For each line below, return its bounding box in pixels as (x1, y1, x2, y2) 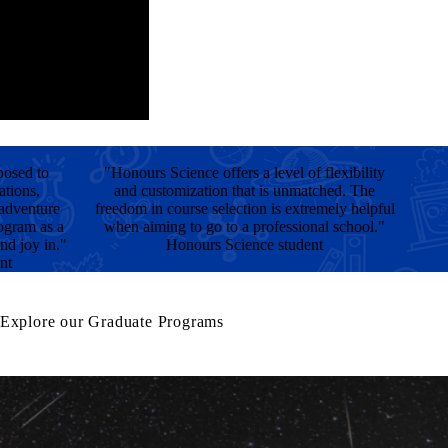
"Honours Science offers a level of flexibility (104, 164, 386, 181)
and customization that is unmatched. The (114, 182, 376, 199)
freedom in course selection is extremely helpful (94, 200, 395, 217)
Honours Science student (166, 236, 324, 253)
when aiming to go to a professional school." (104, 218, 386, 235)
